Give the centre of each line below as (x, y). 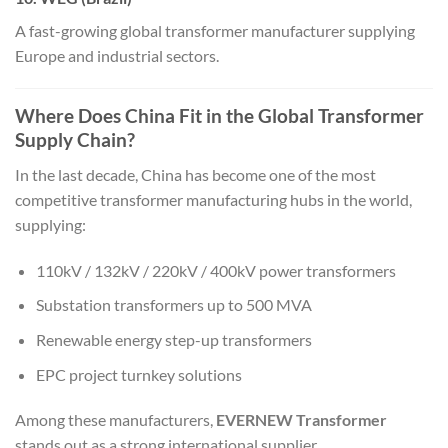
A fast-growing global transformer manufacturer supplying (215, 30)
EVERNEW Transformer (301, 420)
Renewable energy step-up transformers (173, 339)
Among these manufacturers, (115, 420)
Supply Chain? (75, 140)
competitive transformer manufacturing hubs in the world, (213, 199)
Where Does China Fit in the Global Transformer (219, 116)
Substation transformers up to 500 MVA (173, 305)
